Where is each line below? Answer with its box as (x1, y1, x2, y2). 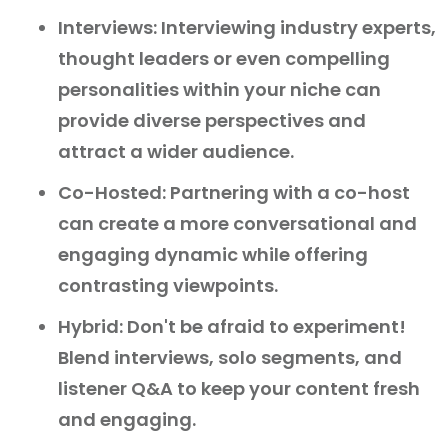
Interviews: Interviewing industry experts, (58, 15, 436, 41)
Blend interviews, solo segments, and (58, 345, 402, 371)
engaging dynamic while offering (58, 242, 368, 268)
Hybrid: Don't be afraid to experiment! (58, 314, 406, 340)
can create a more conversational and (58, 211, 417, 237)
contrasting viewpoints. (58, 273, 278, 299)
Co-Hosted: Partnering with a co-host (58, 180, 410, 206)
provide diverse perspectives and (58, 108, 366, 134)
